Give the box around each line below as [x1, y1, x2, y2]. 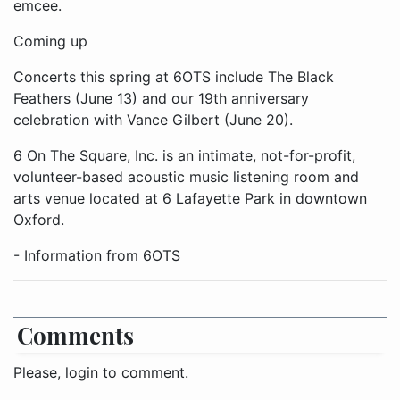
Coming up [13, 31, 87, 50]
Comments [17, 319, 134, 351]
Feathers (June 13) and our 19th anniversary [13, 88, 309, 107]
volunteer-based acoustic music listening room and [13, 167, 359, 186]
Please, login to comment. [13, 362, 188, 381]
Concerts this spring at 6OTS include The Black [13, 67, 334, 86]
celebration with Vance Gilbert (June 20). [13, 110, 293, 129]
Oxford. [13, 210, 64, 229]
